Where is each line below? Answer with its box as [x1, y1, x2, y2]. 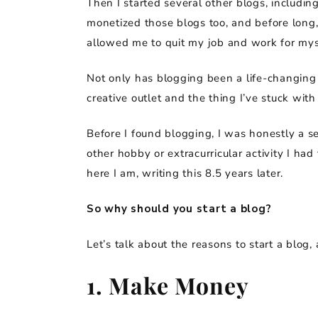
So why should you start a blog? [87, 201, 272, 216]
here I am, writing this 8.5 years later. [87, 165, 283, 180]
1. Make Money [87, 269, 249, 300]
